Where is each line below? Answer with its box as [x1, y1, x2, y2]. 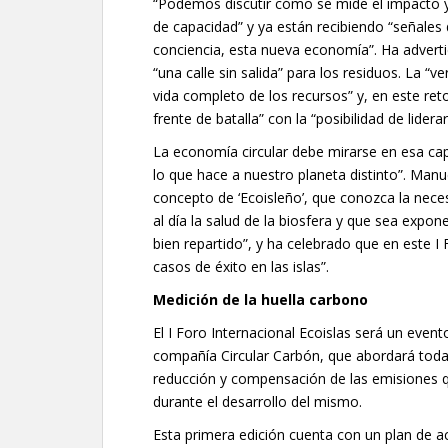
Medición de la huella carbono [153, 290, 368, 309]
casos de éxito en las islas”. [153, 257, 329, 276]
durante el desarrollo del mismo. [153, 392, 362, 411]
